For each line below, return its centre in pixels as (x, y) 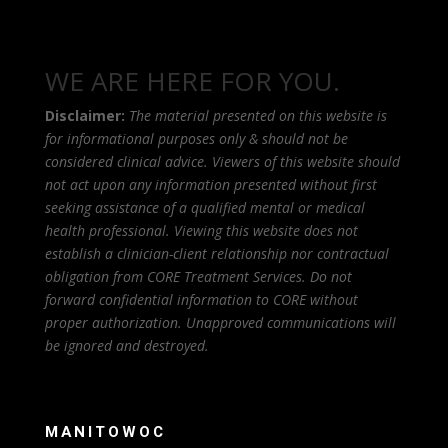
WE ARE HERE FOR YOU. (192, 81)
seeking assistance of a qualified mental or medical (204, 208)
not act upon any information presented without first (210, 185)
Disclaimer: (84, 116)
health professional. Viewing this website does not (201, 231)
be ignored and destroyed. (126, 346)
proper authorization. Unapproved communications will (220, 323)
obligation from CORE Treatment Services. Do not (198, 277)
